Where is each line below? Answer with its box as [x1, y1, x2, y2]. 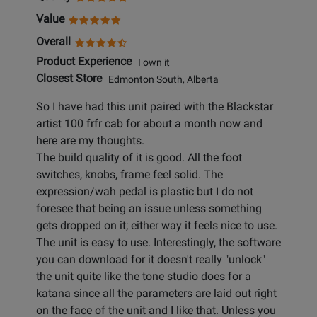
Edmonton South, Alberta [102, 73, 219, 86]
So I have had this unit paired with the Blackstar [36, 100, 273, 114]
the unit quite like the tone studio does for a [36, 270, 251, 284]
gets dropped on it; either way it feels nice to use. [36, 219, 277, 233]
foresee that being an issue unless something [36, 202, 262, 216]
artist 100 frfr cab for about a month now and [36, 117, 263, 131]
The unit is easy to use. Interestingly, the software [36, 236, 281, 250]
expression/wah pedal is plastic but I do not [36, 185, 253, 199]
